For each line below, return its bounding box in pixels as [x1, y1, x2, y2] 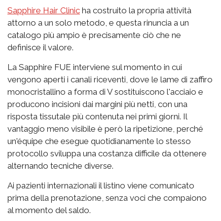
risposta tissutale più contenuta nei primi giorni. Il [7, 111, 187, 122]
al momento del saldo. [7, 205, 91, 216]
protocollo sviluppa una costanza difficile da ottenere [7, 148, 207, 159]
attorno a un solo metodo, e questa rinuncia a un [7, 18, 189, 28]
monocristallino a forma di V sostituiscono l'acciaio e [7, 87, 203, 97]
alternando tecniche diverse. [7, 161, 113, 171]
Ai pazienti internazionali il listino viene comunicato [7, 181, 194, 191]
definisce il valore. [7, 42, 74, 53]
